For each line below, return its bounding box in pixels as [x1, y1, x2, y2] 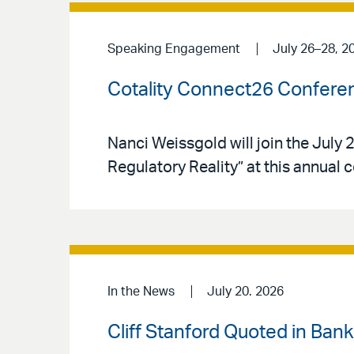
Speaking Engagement [107, 43, 240, 56]
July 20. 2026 [206, 285, 284, 299]
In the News [107, 285, 175, 299]
